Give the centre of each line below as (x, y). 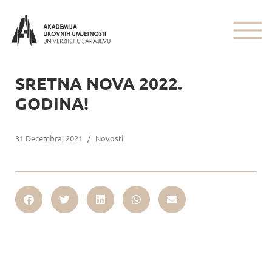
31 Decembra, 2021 (49, 138)
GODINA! (52, 103)
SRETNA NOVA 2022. (99, 83)
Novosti (109, 138)
